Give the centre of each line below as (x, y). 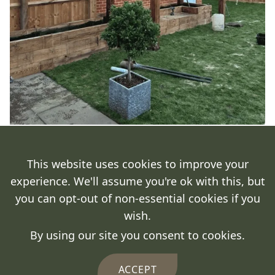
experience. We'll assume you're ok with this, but (137, 181)
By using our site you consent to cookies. (137, 235)
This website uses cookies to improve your (137, 164)
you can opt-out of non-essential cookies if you (137, 198)
